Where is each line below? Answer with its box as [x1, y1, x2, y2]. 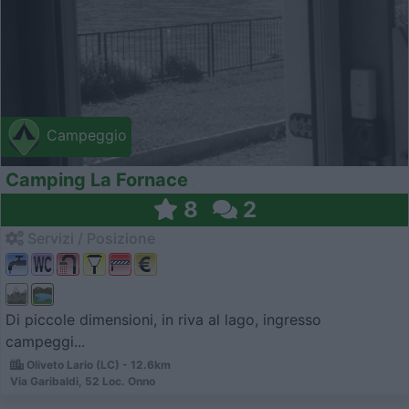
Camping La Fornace [5, 169, 188, 192]
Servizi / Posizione [24, 229, 155, 248]
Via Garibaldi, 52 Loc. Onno [10, 373, 155, 388]
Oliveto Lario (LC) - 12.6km [24, 357, 171, 372]
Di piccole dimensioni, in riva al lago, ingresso [5, 309, 321, 329]
